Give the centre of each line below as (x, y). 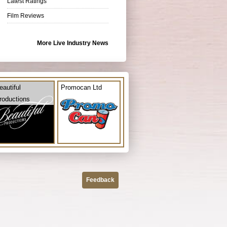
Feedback (100, 180)
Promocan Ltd (81, 87)
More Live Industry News (73, 43)
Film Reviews (26, 15)
